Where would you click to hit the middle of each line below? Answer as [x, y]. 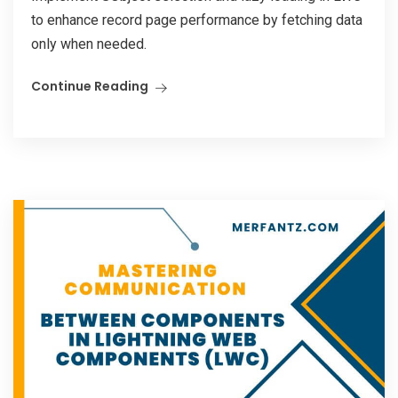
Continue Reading [90, 87]
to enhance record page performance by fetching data [197, 20]
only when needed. [89, 44]
